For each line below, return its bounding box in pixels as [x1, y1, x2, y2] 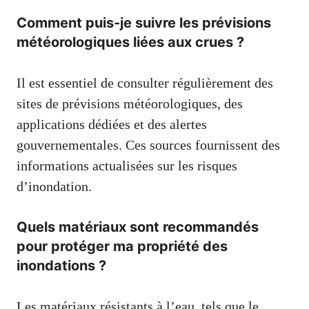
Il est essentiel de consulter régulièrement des [17, 75, 273, 91]
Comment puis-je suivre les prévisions [17, 14, 271, 32]
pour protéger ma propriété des [17, 238, 228, 255]
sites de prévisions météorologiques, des [17, 96, 243, 112]
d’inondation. [17, 179, 92, 195]
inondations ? [17, 257, 106, 275]
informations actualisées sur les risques [17, 158, 237, 174]
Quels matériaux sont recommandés [17, 219, 259, 236]
